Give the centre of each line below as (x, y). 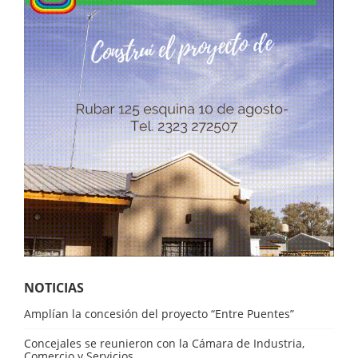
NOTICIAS (54, 287)
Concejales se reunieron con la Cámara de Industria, (164, 343)
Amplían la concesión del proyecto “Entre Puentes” (159, 313)
